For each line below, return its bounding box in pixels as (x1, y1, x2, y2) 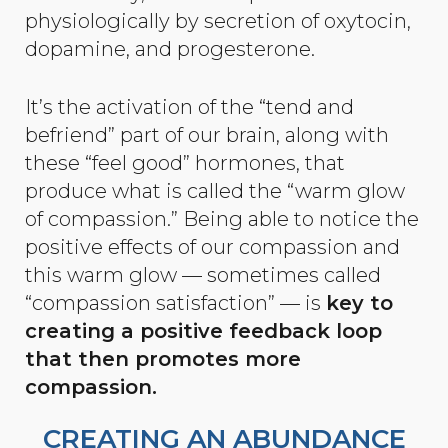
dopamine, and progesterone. (25, 36, 315, 61)
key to (326, 291, 393, 316)
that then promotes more (25, 347, 301, 372)
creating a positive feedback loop (25, 319, 382, 344)
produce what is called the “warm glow (25, 179, 405, 204)
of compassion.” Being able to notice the (25, 207, 419, 232)
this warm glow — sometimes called (25, 263, 381, 288)
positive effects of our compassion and (25, 235, 400, 260)
